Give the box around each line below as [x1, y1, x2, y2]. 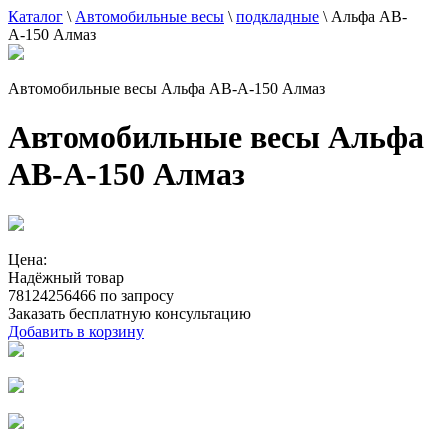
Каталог [8, 8, 63, 25]
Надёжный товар [8, 268, 124, 286]
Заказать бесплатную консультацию [8, 304, 251, 322]
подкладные [236, 8, 319, 25]
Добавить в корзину [8, 322, 144, 340]
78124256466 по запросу [8, 286, 174, 304]
